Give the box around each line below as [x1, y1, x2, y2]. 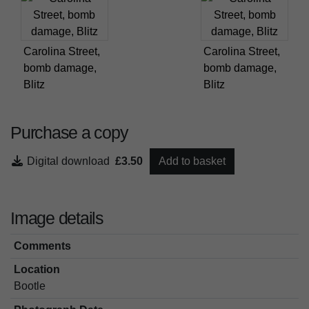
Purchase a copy [10, 122, 128, 142]
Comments [13, 239, 71, 252]
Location [13, 263, 60, 276]
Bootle [13, 280, 46, 292]
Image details [10, 208, 103, 228]
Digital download [27, 154, 115, 167]
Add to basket [159, 154, 226, 167]
